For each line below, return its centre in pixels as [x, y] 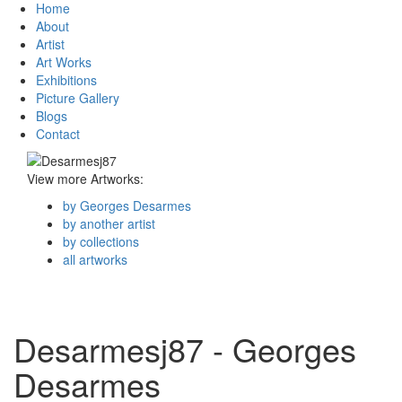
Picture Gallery [78, 98]
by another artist [109, 224]
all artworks [95, 260]
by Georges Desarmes [127, 206]
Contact [58, 134]
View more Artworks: [85, 179]
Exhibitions [66, 80]
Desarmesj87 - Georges [185, 349]
